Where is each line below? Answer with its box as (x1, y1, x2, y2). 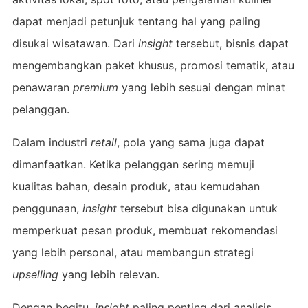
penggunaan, (12, 201, 82, 215)
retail (90, 135, 117, 149)
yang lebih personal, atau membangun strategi (12, 245, 254, 259)
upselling (12, 267, 58, 281)
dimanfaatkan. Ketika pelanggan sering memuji (12, 157, 254, 171)
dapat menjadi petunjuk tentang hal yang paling (12, 14, 261, 28)
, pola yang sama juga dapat (116, 135, 265, 149)
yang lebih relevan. (58, 267, 159, 281)
